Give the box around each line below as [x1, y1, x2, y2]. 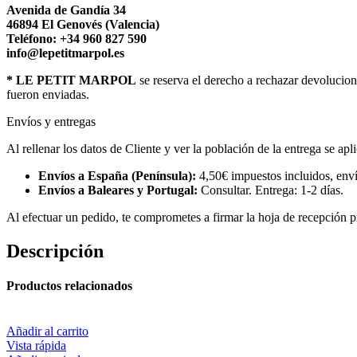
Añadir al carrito [6, 324, 88, 339]
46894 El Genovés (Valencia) [6, 17, 159, 31]
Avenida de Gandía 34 [6, 2, 126, 17]
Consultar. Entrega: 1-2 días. [201, 182, 343, 197]
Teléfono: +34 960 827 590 [6, 31, 147, 45]
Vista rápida [6, 339, 66, 353]
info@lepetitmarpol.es [6, 45, 127, 60]
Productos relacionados [6, 279, 132, 293]
